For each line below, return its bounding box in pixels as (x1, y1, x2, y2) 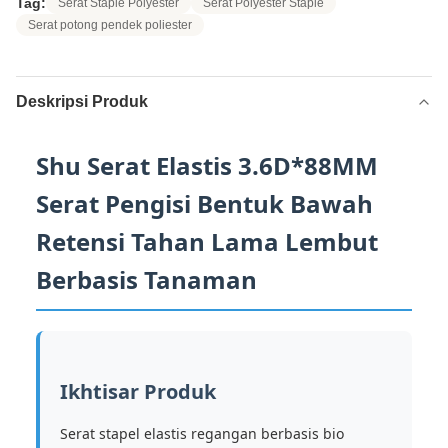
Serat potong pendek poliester (28, 18, 192, 32)
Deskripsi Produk (16, 93, 148, 110)
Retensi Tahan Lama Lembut (36, 225, 378, 258)
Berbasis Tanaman (36, 263, 257, 296)
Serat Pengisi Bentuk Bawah (36, 187, 373, 220)
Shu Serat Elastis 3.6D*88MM (36, 149, 378, 182)
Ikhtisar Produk (60, 378, 216, 405)
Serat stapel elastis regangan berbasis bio (60, 424, 344, 443)
